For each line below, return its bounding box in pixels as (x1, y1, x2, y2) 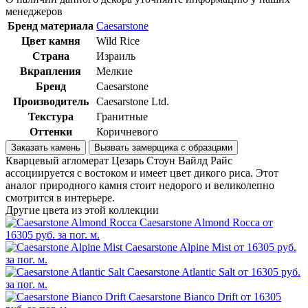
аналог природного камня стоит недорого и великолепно (5, 179, 274, 191)
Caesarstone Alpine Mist (125, 241, 231, 253)
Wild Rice (96, 34, 140, 47)
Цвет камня (21, 34, 80, 47)
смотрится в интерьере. (5, 191, 115, 203)
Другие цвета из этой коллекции (5, 203, 159, 216)
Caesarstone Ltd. (96, 95, 169, 107)
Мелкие (96, 65, 133, 77)
